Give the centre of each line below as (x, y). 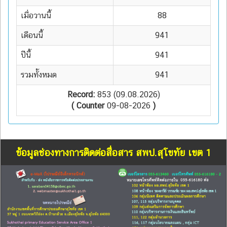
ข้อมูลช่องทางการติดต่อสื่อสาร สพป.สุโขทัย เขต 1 (113, 152)
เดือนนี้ (32, 35)
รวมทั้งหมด (39, 74)
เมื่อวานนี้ (36, 15)
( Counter (88, 105)
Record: (81, 94)
